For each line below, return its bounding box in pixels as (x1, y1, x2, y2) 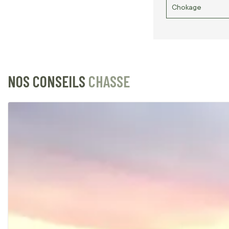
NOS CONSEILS (8, 72, 88, 90)
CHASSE (88, 72, 130, 90)
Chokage (172, 3, 201, 11)
